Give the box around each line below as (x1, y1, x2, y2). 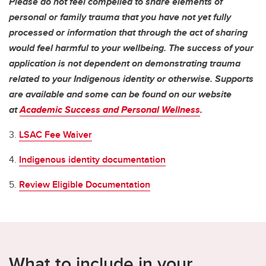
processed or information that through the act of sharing (9, 25, 248, 39)
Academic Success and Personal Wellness (20, 102, 200, 116)
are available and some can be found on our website (9, 87, 232, 101)
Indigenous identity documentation (19, 152, 166, 166)
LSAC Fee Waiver (19, 127, 92, 141)
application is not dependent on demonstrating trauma (9, 56, 240, 70)
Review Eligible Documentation (19, 177, 150, 191)
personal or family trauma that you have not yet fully (9, 9, 231, 24)
